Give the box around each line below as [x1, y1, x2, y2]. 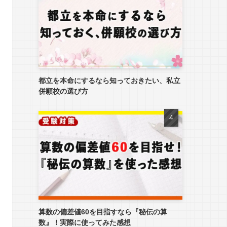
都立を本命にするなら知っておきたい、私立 [39, 76, 180, 85]
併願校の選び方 [39, 87, 88, 95]
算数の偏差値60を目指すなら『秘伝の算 [39, 208, 167, 216]
